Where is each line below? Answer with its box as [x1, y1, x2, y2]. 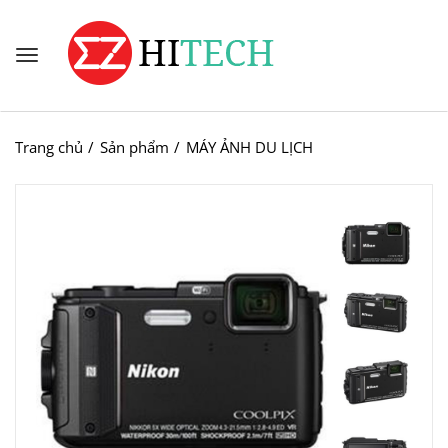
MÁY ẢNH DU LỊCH [186, 137, 313, 157]
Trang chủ [15, 137, 83, 157]
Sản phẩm [100, 137, 169, 157]
